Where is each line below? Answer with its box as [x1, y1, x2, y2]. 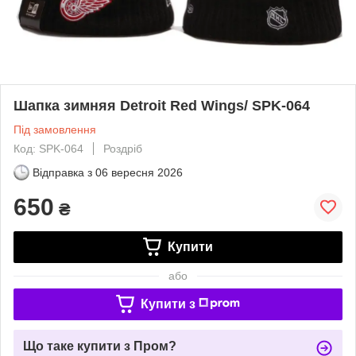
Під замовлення [14, 122, 96, 136]
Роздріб [103, 141, 142, 155]
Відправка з [33, 165, 92, 179]
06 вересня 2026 [95, 165, 183, 179]
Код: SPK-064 [14, 141, 83, 155]
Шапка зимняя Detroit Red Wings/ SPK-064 [14, 97, 310, 114]
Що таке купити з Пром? [23, 339, 176, 353]
